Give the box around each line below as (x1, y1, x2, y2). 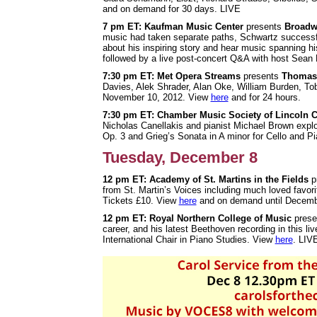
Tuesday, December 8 (102, 148, 258, 166)
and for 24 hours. (228, 91, 301, 103)
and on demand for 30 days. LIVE (102, 3, 241, 14)
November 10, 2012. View (102, 91, 211, 103)
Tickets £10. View (102, 195, 179, 206)
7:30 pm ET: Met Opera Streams (102, 70, 243, 81)
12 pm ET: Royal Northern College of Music (102, 212, 292, 224)
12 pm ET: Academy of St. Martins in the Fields (102, 173, 311, 185)
